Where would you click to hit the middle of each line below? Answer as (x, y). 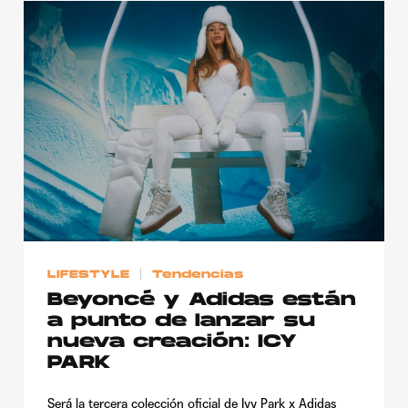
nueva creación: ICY (172, 343)
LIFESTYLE (88, 275)
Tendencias (198, 275)
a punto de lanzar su (181, 322)
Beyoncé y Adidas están (202, 301)
